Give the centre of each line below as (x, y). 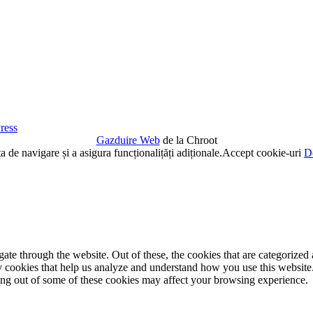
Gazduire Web (128, 140)
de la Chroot (188, 140)
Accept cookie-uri (262, 153)
